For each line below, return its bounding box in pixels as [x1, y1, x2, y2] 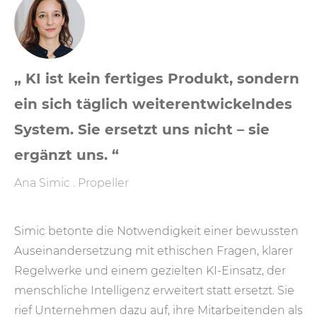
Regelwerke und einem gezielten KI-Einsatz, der [14, 264, 286, 278]
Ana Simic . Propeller [14, 176, 129, 190]
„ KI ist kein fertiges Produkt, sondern [14, 70, 299, 88]
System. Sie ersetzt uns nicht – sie [14, 121, 270, 139]
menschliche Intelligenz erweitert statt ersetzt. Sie [14, 284, 294, 298]
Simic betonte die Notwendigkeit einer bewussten [14, 224, 299, 238]
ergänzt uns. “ [14, 146, 119, 164]
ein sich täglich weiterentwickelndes [14, 96, 292, 113]
